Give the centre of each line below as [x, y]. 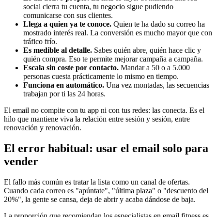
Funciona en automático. [64, 85]
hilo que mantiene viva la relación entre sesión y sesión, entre [97, 119]
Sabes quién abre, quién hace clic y [147, 50]
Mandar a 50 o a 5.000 [154, 68]
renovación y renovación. [43, 128]
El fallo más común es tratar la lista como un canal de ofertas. [97, 182]
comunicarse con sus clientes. [68, 15]
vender [21, 162]
